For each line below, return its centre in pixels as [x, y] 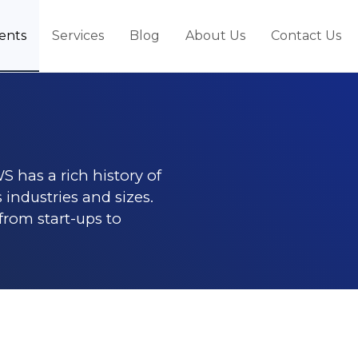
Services [78, 36]
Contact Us [306, 36]
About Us [215, 36]
